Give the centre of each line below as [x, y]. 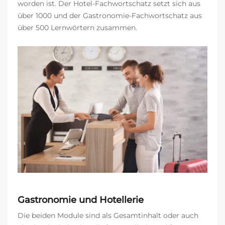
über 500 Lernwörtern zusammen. [77, 28]
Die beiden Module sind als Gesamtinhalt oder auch [108, 216]
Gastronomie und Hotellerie [81, 200]
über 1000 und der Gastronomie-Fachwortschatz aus [110, 16]
